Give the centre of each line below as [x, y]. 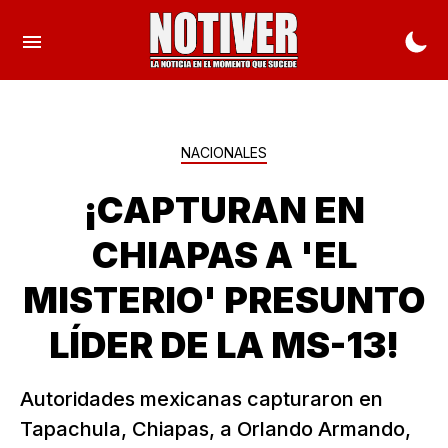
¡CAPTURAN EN [224, 210]
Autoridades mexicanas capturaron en [201, 399]
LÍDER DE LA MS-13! [224, 345]
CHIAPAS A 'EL [224, 255]
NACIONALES [224, 152]
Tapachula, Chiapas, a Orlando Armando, [215, 429]
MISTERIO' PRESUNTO [224, 300]
